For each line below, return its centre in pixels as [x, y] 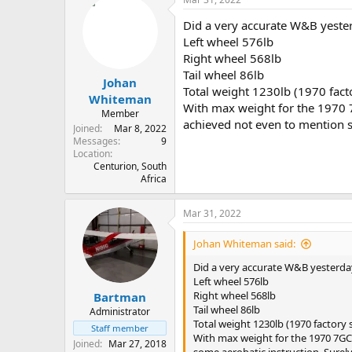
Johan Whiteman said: [244, 244]
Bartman [120, 297]
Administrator [120, 311]
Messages [95, 141]
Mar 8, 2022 [140, 129]
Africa [154, 179]
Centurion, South [130, 167]
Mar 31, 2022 [212, 214]
